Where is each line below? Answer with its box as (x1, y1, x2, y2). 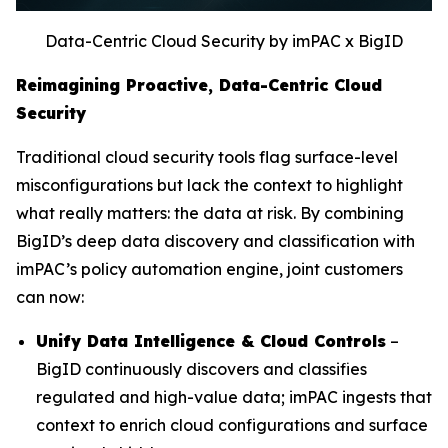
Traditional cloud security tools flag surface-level (16, 147, 398, 168)
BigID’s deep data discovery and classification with (16, 231, 415, 252)
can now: (16, 287, 84, 308)
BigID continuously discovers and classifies (36, 359, 367, 380)
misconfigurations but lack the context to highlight (16, 175, 403, 196)
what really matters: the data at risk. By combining (16, 203, 404, 224)
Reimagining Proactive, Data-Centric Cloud (16, 75, 382, 96)
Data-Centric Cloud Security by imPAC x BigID (45, 31, 403, 52)
